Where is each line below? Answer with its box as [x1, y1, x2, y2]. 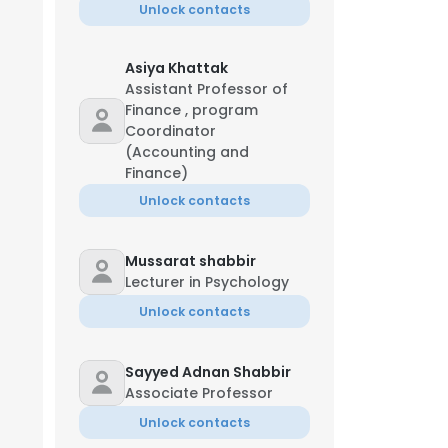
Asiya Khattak [125, 58, 228, 78]
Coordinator [125, 121, 216, 141]
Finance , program [125, 100, 258, 120]
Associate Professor [125, 383, 273, 403]
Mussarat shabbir [125, 251, 256, 271]
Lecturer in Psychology [125, 272, 289, 292]
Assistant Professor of [125, 79, 288, 99]
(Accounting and [125, 142, 249, 162]
